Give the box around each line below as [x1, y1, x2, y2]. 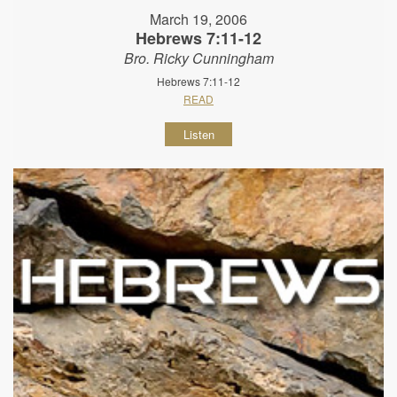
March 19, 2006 [150, 9, 247, 30]
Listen [183, 126, 214, 144]
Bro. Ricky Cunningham [123, 48, 274, 69]
